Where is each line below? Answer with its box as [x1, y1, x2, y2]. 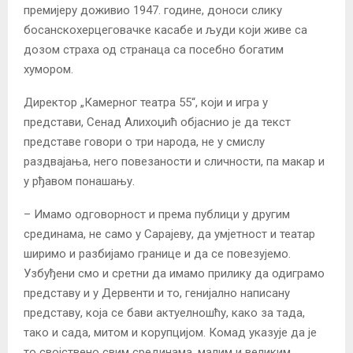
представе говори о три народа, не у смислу [24, 134, 265, 149]
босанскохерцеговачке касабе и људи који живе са [24, 22, 307, 37]
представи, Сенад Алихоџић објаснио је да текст [24, 114, 291, 129]
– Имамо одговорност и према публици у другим [24, 206, 290, 221]
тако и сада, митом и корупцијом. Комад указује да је [24, 325, 317, 340]
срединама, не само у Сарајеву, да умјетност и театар [24, 226, 315, 241]
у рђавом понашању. [24, 173, 135, 188]
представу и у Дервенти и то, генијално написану [24, 285, 290, 300]
